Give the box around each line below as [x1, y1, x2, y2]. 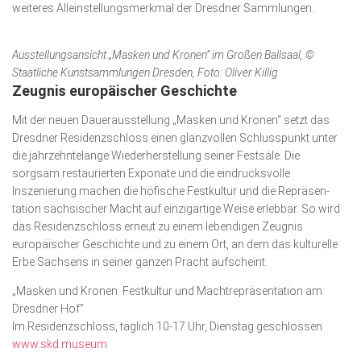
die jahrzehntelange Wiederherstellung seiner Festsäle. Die [12, 148, 300, 162]
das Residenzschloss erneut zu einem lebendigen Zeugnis [12, 219, 303, 233]
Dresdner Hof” [12, 301, 84, 315]
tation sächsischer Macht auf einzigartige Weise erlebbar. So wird [12, 201, 340, 215]
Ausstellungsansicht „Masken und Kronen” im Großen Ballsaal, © [12, 48, 314, 61]
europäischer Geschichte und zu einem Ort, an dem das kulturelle [12, 237, 338, 251]
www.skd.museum [12, 337, 107, 351]
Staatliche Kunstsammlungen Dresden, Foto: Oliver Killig [12, 65, 278, 79]
